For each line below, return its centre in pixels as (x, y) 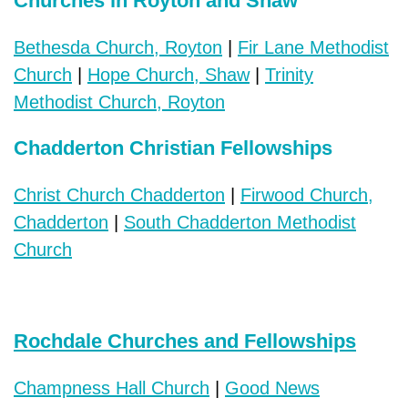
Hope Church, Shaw (168, 74)
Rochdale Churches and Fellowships (185, 341)
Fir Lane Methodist (313, 47)
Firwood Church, (307, 194)
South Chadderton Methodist (240, 222)
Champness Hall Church (112, 388)
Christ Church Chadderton (119, 194)
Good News (272, 388)
